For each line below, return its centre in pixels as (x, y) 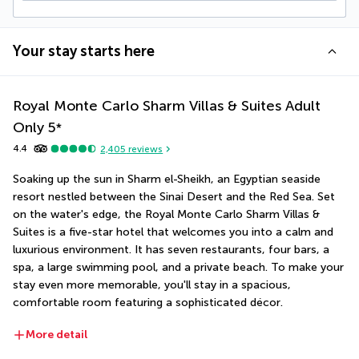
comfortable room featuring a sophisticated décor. (148, 303)
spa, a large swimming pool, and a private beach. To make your (178, 268)
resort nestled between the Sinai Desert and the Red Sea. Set (174, 197)
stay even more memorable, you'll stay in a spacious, (152, 285)
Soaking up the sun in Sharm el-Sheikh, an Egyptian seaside (167, 179)
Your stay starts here (84, 52)
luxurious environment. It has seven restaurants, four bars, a (171, 250)
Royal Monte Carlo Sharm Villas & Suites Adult (167, 106)
